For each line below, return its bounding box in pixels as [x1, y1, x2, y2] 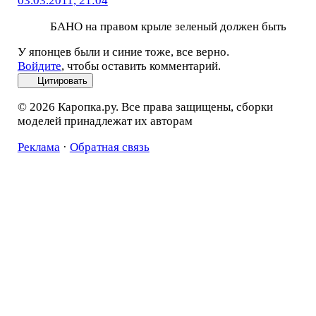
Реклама [17, 140, 60, 154]
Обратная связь [69, 140, 150, 154]
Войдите [17, 59, 61, 73]
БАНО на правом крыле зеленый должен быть [49, 19, 286, 33]
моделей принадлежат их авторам [17, 114, 193, 128]
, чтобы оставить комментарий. [61, 59, 221, 73]
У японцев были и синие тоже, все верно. [17, 45, 229, 59]
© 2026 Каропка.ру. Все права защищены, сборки [17, 100, 273, 114]
